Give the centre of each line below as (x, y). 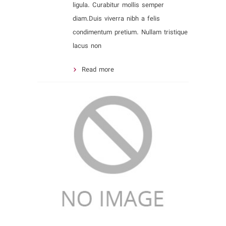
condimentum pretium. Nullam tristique (130, 32)
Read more (98, 70)
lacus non (87, 46)
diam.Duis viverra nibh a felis (116, 19)
